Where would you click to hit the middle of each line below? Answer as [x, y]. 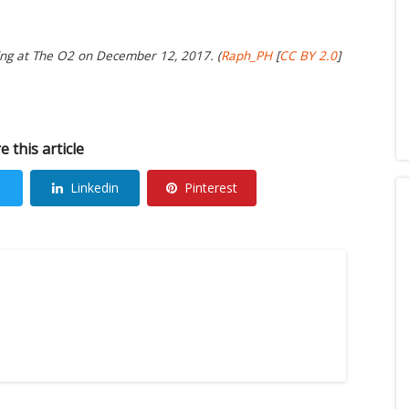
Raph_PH [246, 56]
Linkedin [94, 188]
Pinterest [211, 188]
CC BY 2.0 [308, 56]
